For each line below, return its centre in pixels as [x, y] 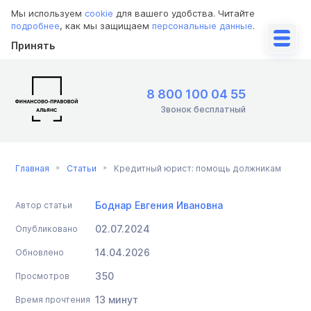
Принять [33, 45]
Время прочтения [53, 299]
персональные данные [202, 26]
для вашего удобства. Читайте [184, 13]
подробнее [35, 26]
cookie [99, 13]
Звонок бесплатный [203, 110]
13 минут [117, 299]
